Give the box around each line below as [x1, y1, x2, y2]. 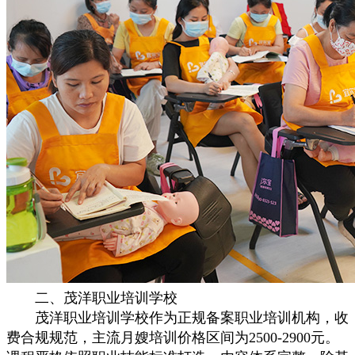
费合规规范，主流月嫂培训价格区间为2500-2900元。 [6, 330, 339, 345]
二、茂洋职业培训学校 [6, 290, 177, 306]
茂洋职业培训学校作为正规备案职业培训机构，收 [6, 310, 349, 326]
